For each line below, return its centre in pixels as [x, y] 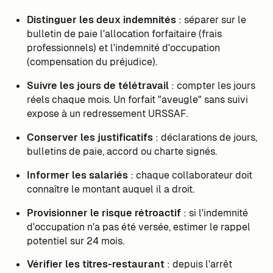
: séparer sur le [211, 19]
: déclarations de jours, [205, 137]
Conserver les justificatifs [90, 137]
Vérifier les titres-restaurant [95, 264]
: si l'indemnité [214, 213]
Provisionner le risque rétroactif [104, 213]
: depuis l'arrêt [198, 264]
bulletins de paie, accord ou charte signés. [122, 151]
